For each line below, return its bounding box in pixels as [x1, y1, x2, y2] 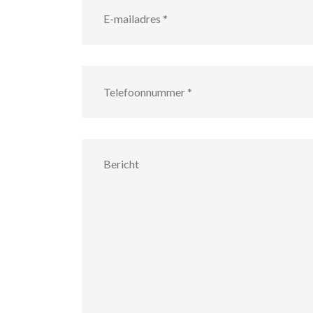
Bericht [82, 139, 114, 151]
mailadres [82, 5, 123, 17]
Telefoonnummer [82, 66, 157, 78]
